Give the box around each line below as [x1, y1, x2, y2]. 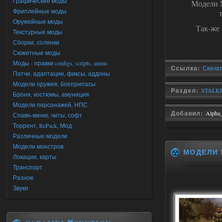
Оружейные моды [13, 17, 63, 25]
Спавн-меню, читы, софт [13, 111, 82, 119]
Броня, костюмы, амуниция [13, 90, 89, 98]
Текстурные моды [13, 28, 62, 36]
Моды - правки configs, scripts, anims [13, 59, 108, 67]
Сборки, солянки [13, 38, 59, 46]
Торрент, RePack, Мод [13, 121, 72, 129]
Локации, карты [13, 153, 56, 161]
